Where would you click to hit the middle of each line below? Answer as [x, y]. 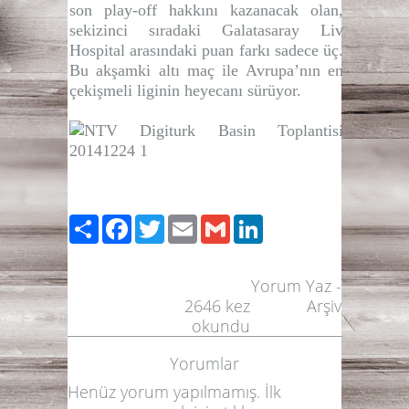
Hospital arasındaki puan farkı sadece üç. [206, 50]
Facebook [168, 221]
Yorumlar [204, 363]
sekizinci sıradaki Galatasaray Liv [206, 30]
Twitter [189, 221]
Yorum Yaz [291, 285]
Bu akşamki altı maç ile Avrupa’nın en [206, 70]
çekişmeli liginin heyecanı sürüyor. [185, 90]
